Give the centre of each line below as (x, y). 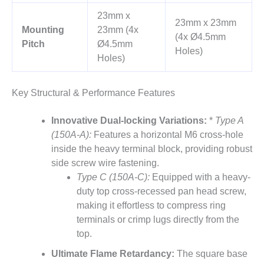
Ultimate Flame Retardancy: (113, 253)
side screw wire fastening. (105, 163)
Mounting (43, 30)
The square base (211, 253)
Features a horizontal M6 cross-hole (167, 134)
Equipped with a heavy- (200, 177)
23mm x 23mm (205, 23)
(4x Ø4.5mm (200, 37)
